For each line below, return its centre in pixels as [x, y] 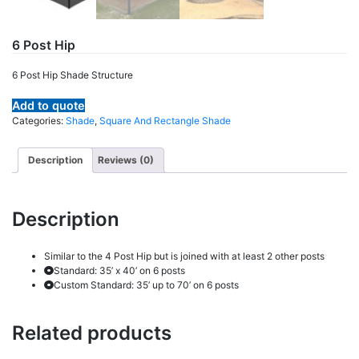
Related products [92, 333]
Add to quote [48, 105]
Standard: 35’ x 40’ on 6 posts [119, 271]
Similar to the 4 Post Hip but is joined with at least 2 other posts [184, 256]
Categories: [39, 120]
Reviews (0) [126, 159]
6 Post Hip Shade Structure [73, 75]
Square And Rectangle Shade [165, 120]
